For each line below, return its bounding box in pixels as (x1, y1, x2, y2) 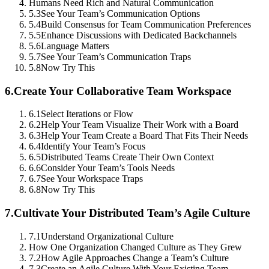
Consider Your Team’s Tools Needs (41, 163, 175, 174)
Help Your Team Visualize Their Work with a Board (41, 119, 238, 130)
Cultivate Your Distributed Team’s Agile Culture (14, 206, 250, 219)
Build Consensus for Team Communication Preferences (41, 19, 251, 29)
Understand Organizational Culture (41, 231, 174, 241)
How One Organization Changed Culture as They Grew (29, 241, 242, 252)
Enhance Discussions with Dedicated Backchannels (41, 29, 237, 40)
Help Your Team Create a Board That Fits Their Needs (41, 130, 248, 141)
